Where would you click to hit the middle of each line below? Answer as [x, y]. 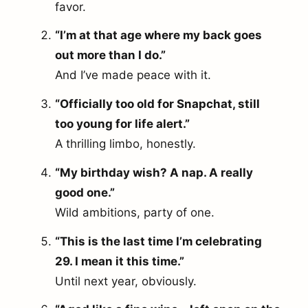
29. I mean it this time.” [120, 261]
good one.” [85, 192]
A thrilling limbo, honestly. [125, 144]
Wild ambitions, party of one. [135, 212]
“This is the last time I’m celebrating [158, 241]
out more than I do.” [110, 55]
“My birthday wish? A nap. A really [154, 172]
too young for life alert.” [122, 124]
